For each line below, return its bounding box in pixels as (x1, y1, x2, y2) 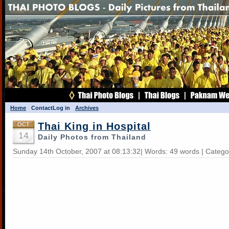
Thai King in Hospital (38, 121, 151, 132)
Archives (75, 105, 99, 111)
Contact (31, 105, 53, 111)
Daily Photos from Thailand (38, 133, 146, 141)
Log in (53, 105, 70, 111)
